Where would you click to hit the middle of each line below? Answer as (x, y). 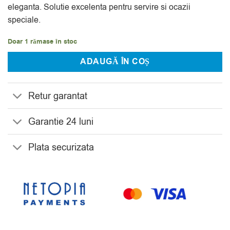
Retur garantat (58, 96)
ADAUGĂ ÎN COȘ (115, 62)
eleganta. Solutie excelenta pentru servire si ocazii (99, 7)
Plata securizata (61, 148)
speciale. (24, 20)
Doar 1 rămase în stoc (42, 41)
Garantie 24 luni (61, 121)
